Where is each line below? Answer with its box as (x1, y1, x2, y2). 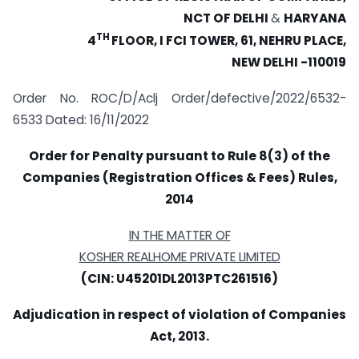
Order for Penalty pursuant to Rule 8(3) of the (29, 147, 330, 164)
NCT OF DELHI (184, 10, 271, 27)
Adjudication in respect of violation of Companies (13, 305, 346, 323)
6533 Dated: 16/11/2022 (13, 111, 149, 129)
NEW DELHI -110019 (232, 54, 346, 71)
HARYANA (284, 10, 346, 27)
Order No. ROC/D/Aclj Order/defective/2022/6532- (13, 90, 346, 107)
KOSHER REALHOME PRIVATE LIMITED (79, 248, 280, 265)
